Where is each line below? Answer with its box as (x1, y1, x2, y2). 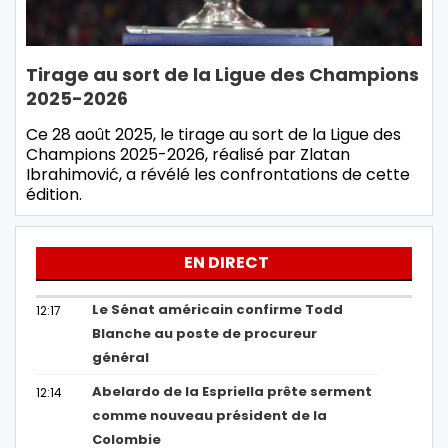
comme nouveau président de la (92, 406, 328, 426)
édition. (26, 183, 82, 207)
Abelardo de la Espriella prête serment (92, 382, 373, 402)
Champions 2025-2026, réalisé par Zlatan (26, 143, 350, 167)
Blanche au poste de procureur (92, 324, 318, 344)
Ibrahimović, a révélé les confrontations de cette (26, 163, 410, 187)
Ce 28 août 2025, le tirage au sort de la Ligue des (26, 123, 401, 147)
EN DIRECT (184, 251, 269, 275)
